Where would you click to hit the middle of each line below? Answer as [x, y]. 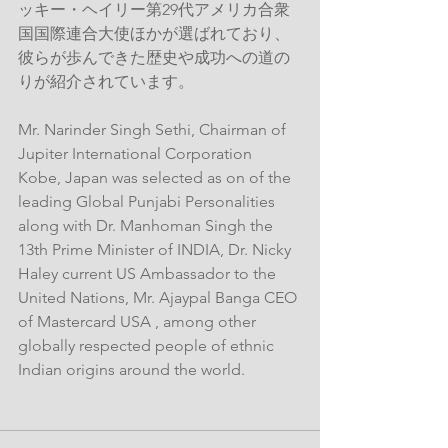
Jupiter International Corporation [137, 153]
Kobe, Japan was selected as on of [143, 177]
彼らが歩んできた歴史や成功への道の [154, 57]
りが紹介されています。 [106, 81]
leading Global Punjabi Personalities [146, 201]
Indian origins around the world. [135, 369]
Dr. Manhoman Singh [171, 225]
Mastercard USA [94, 321]
